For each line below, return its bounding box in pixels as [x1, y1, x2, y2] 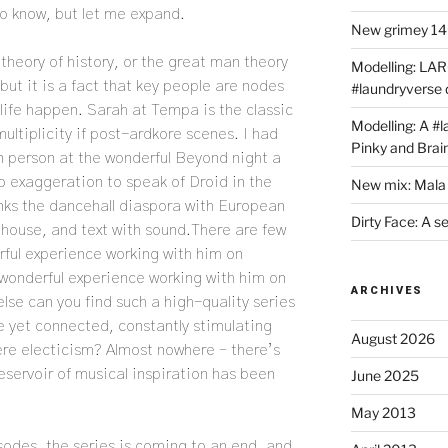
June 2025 [350, 367, 419, 385]
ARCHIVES [350, 284, 423, 298]
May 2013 [350, 404, 416, 422]
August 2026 [350, 330, 435, 348]
